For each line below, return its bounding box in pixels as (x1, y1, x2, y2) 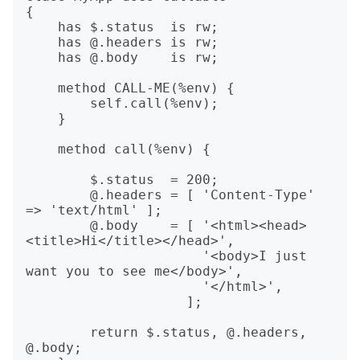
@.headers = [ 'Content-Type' (26, 187, 90, 202)
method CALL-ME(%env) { (26, 80, 58, 96)
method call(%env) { (26, 141, 58, 157)
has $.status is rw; (26, 19, 58, 35)
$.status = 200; (26, 172, 90, 187)
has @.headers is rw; (26, 35, 58, 50)
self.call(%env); (26, 96, 90, 111)
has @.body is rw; (26, 50, 58, 65)
